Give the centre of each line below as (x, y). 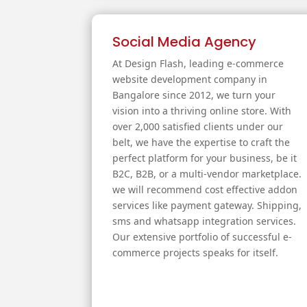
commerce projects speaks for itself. (196, 253)
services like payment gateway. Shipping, (207, 206)
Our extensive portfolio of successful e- (202, 237)
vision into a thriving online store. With (202, 111)
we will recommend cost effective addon (205, 190)
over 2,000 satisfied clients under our (198, 127)
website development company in (190, 79)
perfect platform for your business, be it (205, 158)
